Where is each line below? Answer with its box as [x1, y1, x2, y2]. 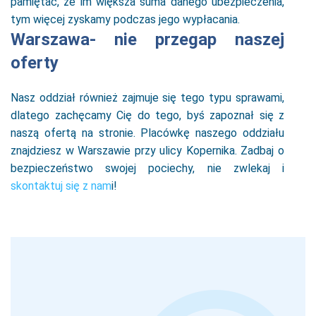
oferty [11, 53, 59, 73]
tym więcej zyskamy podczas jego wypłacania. [11, 13, 240, 26]
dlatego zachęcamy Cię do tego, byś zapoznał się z [11, 109, 284, 122]
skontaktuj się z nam [11, 179, 111, 193]
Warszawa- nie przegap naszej [11, 30, 284, 49]
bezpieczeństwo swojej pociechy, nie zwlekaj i [11, 162, 284, 175]
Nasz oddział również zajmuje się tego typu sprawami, [11, 91, 284, 104]
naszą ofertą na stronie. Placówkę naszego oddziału [11, 126, 284, 140]
